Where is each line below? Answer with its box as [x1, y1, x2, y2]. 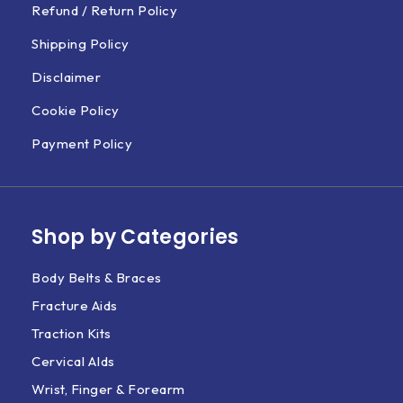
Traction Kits [31, 325, 112, 342]
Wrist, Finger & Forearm [31, 381, 185, 398]
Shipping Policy [31, 35, 130, 52]
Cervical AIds [31, 353, 115, 370]
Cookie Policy [31, 102, 120, 119]
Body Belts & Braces [31, 269, 162, 286]
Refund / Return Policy [31, 2, 177, 19]
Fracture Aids [31, 297, 118, 314]
